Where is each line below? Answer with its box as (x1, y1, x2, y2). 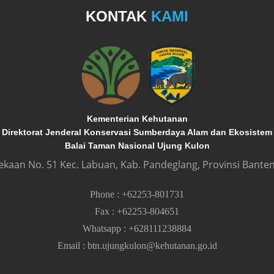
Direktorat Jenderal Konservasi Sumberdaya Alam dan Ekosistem (2, 127, 272, 137)
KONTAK (86, 7, 151, 24)
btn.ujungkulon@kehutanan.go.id (87, 240, 217, 251)
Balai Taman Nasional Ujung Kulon (64, 140, 210, 150)
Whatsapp (83, 223, 124, 234)
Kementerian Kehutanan (86, 113, 188, 124)
